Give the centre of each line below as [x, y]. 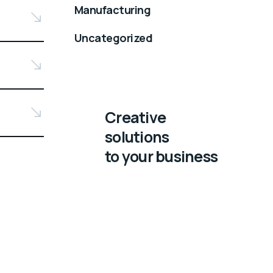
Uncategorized [113, 37]
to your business [161, 156]
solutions [137, 136]
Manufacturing [112, 9]
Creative [135, 117]
